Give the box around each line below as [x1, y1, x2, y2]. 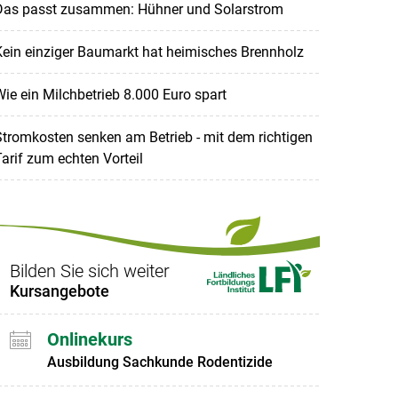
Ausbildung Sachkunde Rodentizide [46, 354, 273, 371]
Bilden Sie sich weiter [9, 259, 170, 282]
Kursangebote [9, 281, 109, 300]
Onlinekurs [46, 329, 132, 351]
